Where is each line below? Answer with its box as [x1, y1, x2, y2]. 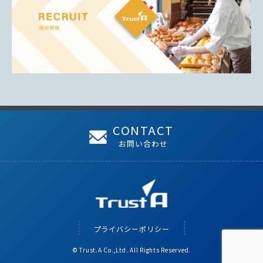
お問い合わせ [118, 137, 168, 149]
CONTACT [113, 121, 174, 139]
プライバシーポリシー [93, 223, 170, 234]
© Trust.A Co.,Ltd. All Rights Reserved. [72, 245, 191, 254]
